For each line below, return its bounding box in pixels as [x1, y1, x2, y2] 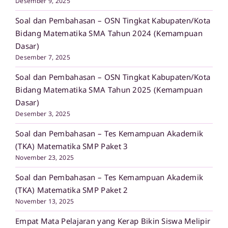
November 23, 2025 [15, 153, 74, 162]
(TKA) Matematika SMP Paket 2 [15, 185, 128, 195]
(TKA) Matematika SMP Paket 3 [15, 141, 128, 152]
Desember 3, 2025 [15, 109, 70, 119]
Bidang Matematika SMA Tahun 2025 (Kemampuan [15, 84, 203, 95]
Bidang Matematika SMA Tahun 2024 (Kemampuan [15, 28, 203, 39]
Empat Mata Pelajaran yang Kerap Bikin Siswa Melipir [15, 216, 211, 226]
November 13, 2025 [15, 197, 74, 206]
